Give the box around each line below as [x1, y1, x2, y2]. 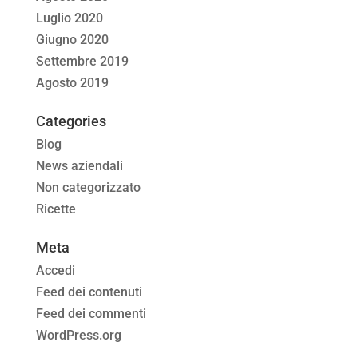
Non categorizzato [35, 180, 141, 196]
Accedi [35, 263, 75, 279]
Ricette [35, 201, 76, 217]
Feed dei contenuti [35, 284, 142, 300]
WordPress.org [35, 328, 121, 344]
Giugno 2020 [35, 32, 109, 48]
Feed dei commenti [35, 306, 146, 322]
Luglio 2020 [35, 10, 103, 26]
